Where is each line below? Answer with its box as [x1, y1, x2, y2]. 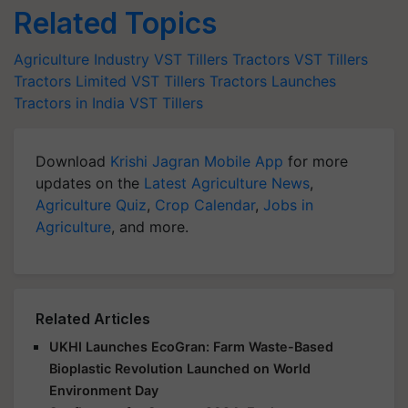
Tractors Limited [14, 71, 127, 90]
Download [36, 151, 110, 170]
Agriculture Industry [14, 49, 149, 68]
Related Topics [14, 5, 217, 41]
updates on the [36, 173, 144, 192]
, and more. [111, 217, 189, 236]
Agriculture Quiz [36, 195, 147, 214]
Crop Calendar [155, 195, 255, 214]
